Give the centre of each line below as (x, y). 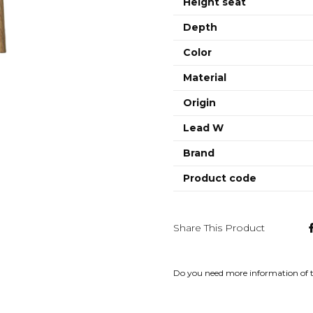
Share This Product (219, 227)
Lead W (203, 128)
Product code (220, 178)
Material (205, 78)
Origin (199, 103)
